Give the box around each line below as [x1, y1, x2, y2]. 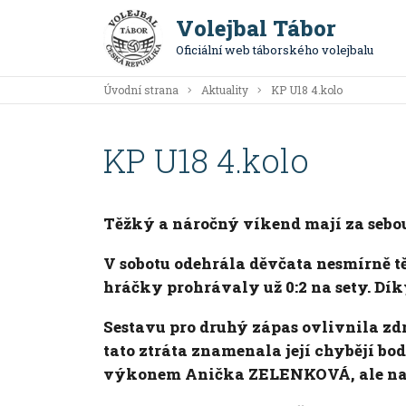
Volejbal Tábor [176, 14, 336, 43]
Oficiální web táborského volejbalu [176, 42, 373, 58]
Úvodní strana [103, 82, 179, 97]
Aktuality [201, 82, 248, 97]
